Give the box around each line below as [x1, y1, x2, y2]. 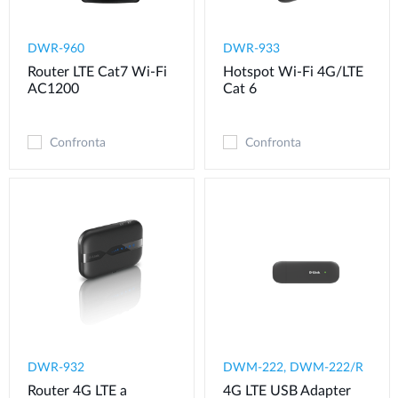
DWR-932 [28, 361, 84, 374]
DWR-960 [28, 43, 84, 56]
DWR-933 [223, 43, 280, 56]
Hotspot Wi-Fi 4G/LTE [223, 65, 363, 80]
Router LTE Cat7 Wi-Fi [28, 65, 167, 80]
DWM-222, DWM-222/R [223, 361, 363, 374]
